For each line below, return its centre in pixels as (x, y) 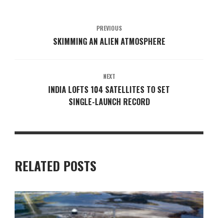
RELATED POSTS (55, 166)
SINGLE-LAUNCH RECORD (109, 102)
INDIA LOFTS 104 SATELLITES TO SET (109, 90)
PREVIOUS (109, 28)
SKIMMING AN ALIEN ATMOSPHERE (109, 42)
